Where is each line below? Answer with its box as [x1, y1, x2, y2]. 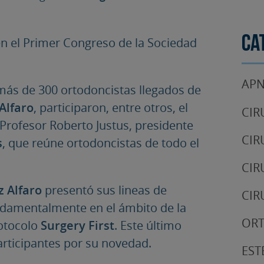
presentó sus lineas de [42, 181, 167, 198]
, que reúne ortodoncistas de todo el [2, 134, 200, 151]
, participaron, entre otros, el [34, 98, 189, 115]
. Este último [114, 216, 182, 233]
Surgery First [41, 216, 115, 233]
